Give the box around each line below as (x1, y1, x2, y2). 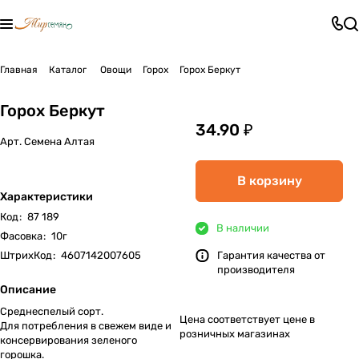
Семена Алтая (24, 135, 95, 147)
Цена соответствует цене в (179, 313, 315, 325)
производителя (217, 264, 295, 276)
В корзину (236, 173, 302, 188)
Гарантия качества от (217, 249, 325, 261)
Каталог (49, 64, 87, 75)
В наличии (216, 222, 269, 234)
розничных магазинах (179, 328, 290, 340)
